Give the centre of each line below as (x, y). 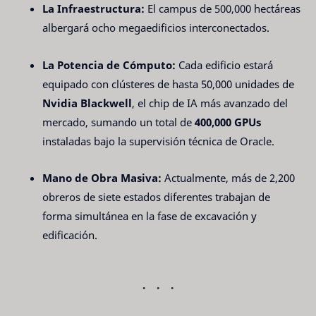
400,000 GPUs (228, 122)
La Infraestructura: (93, 9)
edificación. (70, 235)
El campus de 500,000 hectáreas (223, 9)
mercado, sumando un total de (119, 122)
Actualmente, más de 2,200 (228, 178)
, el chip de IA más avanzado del (210, 103)
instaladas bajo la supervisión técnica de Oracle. (158, 141)
